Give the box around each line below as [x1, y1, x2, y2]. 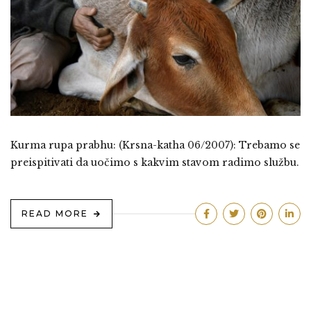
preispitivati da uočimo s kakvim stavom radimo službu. [10, 156, 299, 169]
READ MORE [22, 208, 88, 219]
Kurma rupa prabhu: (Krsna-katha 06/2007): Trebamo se [10, 139, 300, 152]
